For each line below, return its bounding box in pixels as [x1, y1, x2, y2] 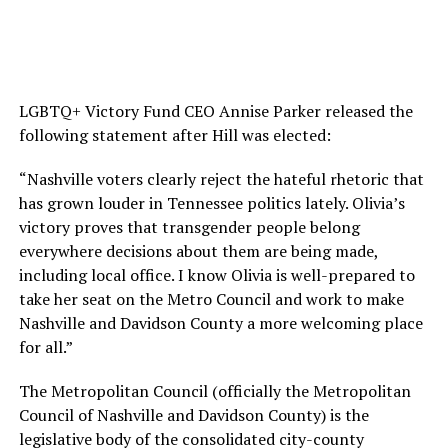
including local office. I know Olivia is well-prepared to [18, 264, 415, 287]
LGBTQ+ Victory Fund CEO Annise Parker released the [18, 100, 413, 123]
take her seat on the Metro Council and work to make [18, 288, 404, 311]
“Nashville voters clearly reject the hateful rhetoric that [18, 168, 424, 191]
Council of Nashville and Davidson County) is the [18, 404, 369, 427]
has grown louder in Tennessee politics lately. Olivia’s [18, 192, 405, 215]
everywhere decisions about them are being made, [18, 240, 378, 263]
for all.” [18, 336, 73, 359]
